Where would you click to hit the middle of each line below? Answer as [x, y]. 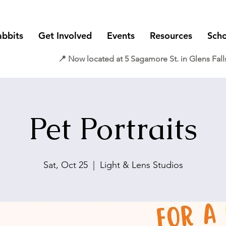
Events [121, 36]
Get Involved [65, 36]
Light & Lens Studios [141, 165]
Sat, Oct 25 [65, 165]
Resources [171, 36]
